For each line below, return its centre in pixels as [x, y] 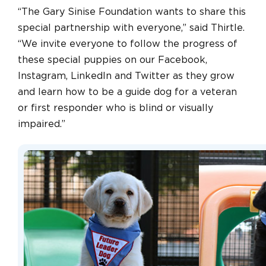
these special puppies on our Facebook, [113, 60]
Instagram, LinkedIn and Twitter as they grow [126, 76]
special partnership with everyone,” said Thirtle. [131, 28]
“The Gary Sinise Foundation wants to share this [132, 12]
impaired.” [42, 124]
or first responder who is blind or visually [115, 108]
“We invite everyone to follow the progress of [128, 44]
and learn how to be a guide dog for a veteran [127, 92]
